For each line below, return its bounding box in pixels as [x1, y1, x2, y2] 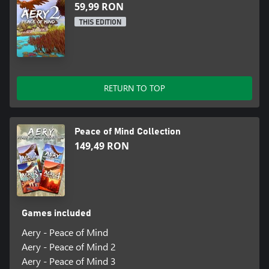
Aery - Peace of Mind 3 [21, 255, 116, 268]
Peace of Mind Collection [74, 127, 181, 137]
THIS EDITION [79, 19, 121, 26]
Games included [21, 208, 91, 219]
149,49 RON [74, 139, 129, 153]
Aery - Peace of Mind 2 [21, 240, 116, 253]
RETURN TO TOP [104, 82, 165, 94]
